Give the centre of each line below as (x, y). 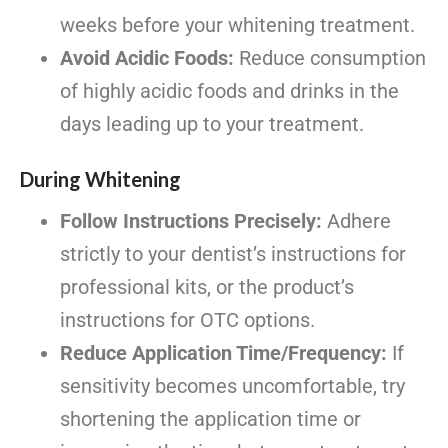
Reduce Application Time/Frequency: (223, 352)
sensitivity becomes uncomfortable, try (232, 385)
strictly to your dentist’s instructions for (233, 253)
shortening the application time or (210, 418)
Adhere (356, 220)
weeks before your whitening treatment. (237, 24)
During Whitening (100, 178)
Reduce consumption (330, 57)
